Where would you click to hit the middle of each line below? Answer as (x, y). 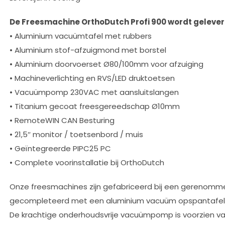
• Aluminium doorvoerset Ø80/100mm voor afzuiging (106, 64)
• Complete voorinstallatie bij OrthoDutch (87, 162)
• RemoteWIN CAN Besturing (62, 120)
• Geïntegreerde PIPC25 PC (60, 148)
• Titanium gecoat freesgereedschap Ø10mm (95, 106)
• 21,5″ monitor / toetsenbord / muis (76, 134)
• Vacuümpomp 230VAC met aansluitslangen (94, 92)
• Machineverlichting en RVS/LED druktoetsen (92, 78)
